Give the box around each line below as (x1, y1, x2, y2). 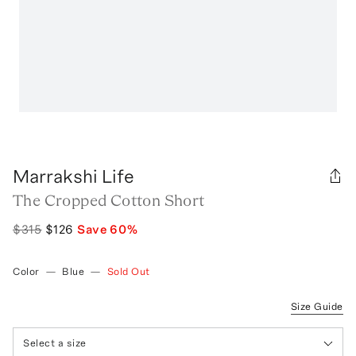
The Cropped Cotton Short (13, 190, 205, 210)
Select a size (23, 337, 87, 350)
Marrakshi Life (13, 164, 134, 188)
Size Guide (290, 300, 343, 312)
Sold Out (106, 265, 150, 277)
